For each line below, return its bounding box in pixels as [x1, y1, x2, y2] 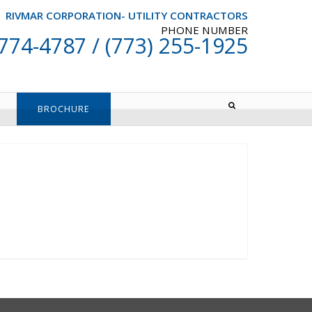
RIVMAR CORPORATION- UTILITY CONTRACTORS [5, 8, 248, 22]
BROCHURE [38, 103, 90, 115]
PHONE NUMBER [160, 23, 248, 37]
